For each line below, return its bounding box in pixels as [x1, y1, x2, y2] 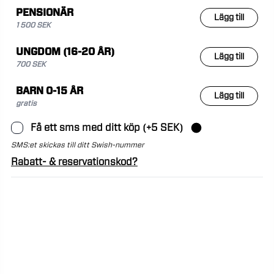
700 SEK [15, 61, 46, 68]
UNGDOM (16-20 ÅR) [15, 47, 114, 57]
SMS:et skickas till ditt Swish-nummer [10, 141, 144, 149]
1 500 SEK [15, 21, 51, 29]
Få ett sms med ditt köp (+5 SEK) [30, 123, 183, 133]
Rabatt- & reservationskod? [10, 157, 138, 168]
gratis [15, 100, 37, 108]
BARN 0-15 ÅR [15, 86, 83, 97]
